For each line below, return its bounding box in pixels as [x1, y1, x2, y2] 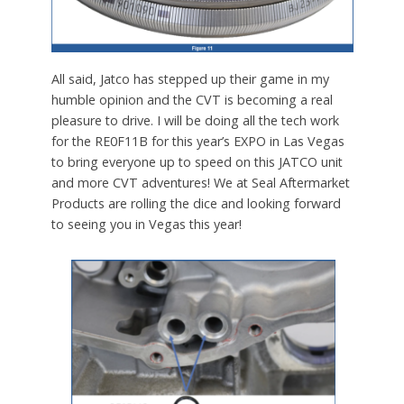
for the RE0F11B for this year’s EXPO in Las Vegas [50, 133, 344, 151]
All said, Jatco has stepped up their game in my [50, 70, 329, 88]
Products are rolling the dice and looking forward [50, 195, 341, 213]
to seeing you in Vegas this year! [50, 216, 242, 234]
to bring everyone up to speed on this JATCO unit [50, 153, 343, 171]
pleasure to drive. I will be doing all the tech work [50, 112, 339, 130]
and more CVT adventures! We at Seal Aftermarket [50, 174, 350, 192]
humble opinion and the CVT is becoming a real [50, 91, 333, 109]
